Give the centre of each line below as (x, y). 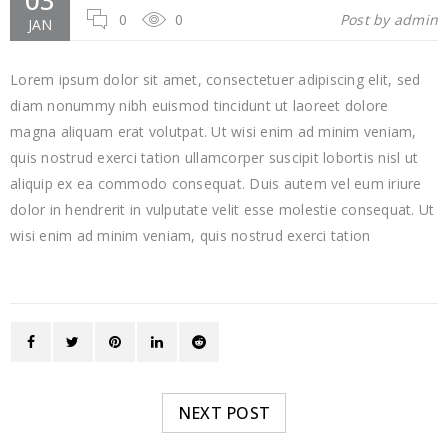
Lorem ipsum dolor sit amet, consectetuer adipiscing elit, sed (215, 79)
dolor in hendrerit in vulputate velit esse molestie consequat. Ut (222, 209)
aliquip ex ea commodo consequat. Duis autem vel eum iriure (216, 183)
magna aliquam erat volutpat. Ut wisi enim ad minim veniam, (213, 131)
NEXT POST (224, 413)
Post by (366, 19)
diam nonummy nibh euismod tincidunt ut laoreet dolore (199, 105)
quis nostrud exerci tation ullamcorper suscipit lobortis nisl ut (214, 157)
